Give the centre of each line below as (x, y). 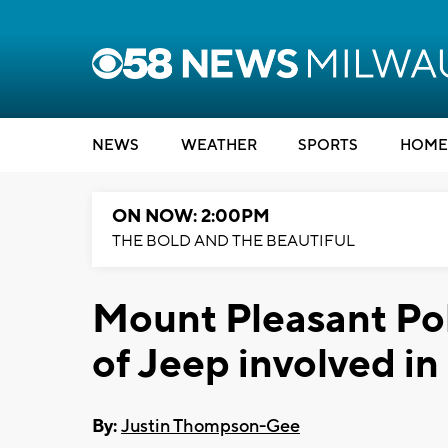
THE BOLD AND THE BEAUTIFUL (233, 241)
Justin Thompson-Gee (210, 426)
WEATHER (218, 145)
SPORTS (328, 145)
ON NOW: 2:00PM (191, 216)
